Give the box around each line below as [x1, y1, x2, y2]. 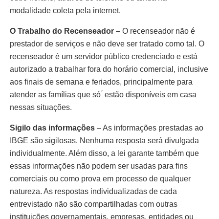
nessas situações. [10, 103, 72, 111]
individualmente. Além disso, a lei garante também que [10, 149, 199, 157]
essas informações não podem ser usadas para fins [10, 161, 188, 170]
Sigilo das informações [10, 123, 95, 132]
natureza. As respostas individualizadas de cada [10, 187, 177, 196]
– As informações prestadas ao [95, 123, 203, 132]
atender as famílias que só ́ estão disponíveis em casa [10, 90, 197, 99]
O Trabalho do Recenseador [10, 26, 114, 35]
